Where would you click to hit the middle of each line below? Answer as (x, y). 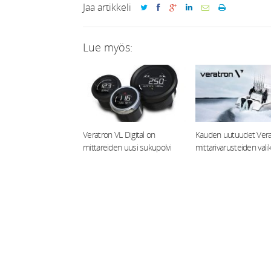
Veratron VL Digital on (119, 135)
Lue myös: (108, 47)
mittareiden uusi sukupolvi (127, 148)
